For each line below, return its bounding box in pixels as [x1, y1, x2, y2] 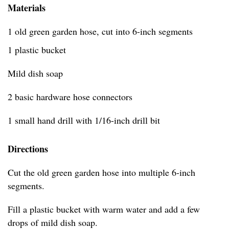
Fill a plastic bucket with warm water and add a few [8, 202, 200, 215]
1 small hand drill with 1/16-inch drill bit [8, 113, 160, 126]
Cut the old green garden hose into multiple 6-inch [8, 166, 195, 178]
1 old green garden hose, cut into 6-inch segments [8, 25, 193, 37]
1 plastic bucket [8, 43, 66, 56]
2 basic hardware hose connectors [8, 90, 132, 103]
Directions [8, 142, 48, 155]
